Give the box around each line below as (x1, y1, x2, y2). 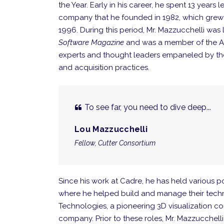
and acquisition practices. (58, 63, 149, 72)
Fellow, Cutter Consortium (74, 138, 155, 147)
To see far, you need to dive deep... (84, 102, 211, 112)
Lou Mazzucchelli (74, 124, 148, 134)
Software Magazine (58, 38, 124, 47)
